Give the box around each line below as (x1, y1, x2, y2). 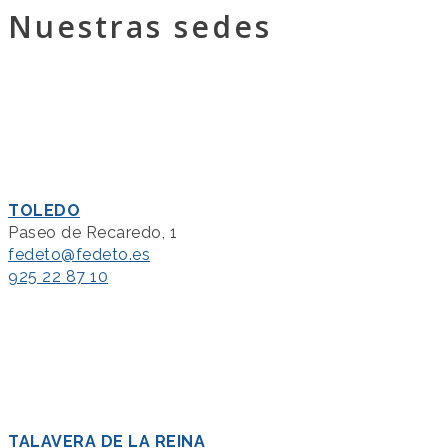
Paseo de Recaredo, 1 (8, 222, 177, 242)
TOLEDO (8, 200, 80, 220)
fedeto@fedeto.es (8, 244, 150, 264)
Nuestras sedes (8, 5, 272, 47)
